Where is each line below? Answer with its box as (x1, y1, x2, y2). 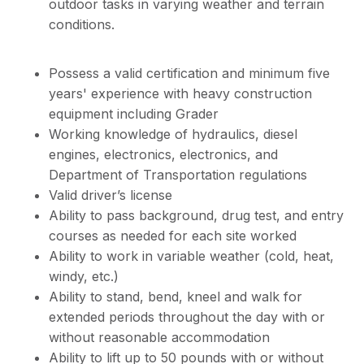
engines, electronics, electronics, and (49, 146, 278, 162)
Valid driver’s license (49, 187, 172, 203)
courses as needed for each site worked (49, 227, 297, 244)
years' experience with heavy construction (49, 85, 312, 102)
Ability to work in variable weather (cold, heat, (49, 248, 334, 264)
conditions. (49, 16, 115, 32)
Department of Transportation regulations (49, 167, 307, 183)
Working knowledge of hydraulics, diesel (49, 126, 297, 142)
